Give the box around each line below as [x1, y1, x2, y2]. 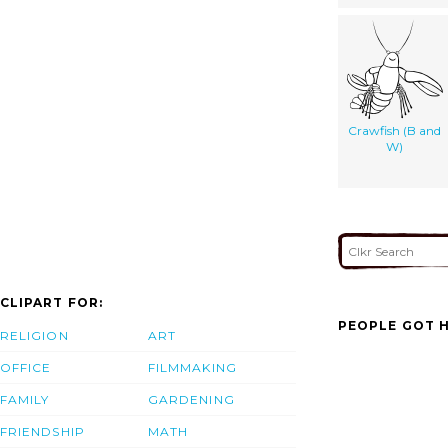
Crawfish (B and [348, 122, 441, 138]
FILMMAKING [148, 360, 237, 376]
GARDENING [148, 392, 235, 408]
